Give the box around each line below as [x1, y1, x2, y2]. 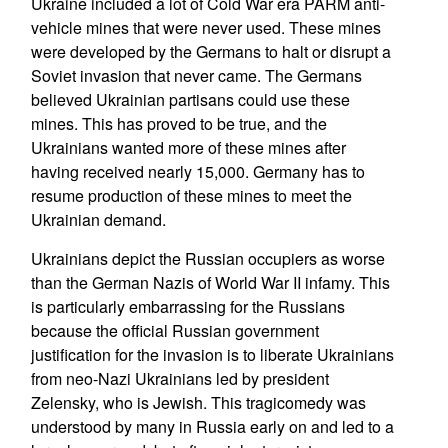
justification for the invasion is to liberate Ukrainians [30, 343, 394, 366]
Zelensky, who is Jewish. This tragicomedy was [30, 391, 366, 414]
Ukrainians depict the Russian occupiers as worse [30, 247, 385, 270]
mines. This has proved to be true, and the [30, 112, 327, 135]
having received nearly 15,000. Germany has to [30, 160, 365, 183]
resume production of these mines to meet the [30, 184, 352, 207]
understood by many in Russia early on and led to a [30, 415, 394, 438]
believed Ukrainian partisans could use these [30, 88, 350, 111]
